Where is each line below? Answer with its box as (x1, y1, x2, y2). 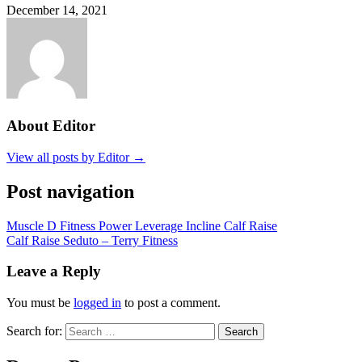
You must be (6, 296, 74, 310)
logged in (74, 296, 121, 310)
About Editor (6, 117, 95, 135)
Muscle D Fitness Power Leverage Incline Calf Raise (6, 218, 277, 233)
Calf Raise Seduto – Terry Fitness (6, 233, 178, 247)
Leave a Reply (6, 263, 101, 280)
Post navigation (6, 180, 134, 202)
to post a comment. (121, 296, 221, 310)
